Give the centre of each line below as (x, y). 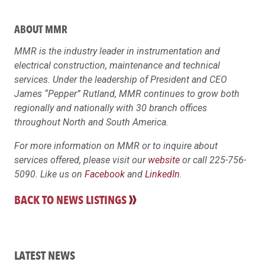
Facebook (105, 174)
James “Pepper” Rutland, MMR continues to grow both (127, 93)
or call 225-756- (213, 160)
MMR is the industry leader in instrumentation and (117, 51)
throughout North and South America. (91, 122)
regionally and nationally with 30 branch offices (111, 108)
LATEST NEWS (45, 255)
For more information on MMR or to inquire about (116, 146)
